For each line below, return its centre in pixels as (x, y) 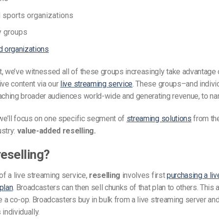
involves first (143, 175)
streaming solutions (159, 118)
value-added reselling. (56, 131)
